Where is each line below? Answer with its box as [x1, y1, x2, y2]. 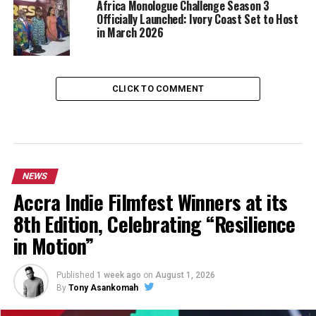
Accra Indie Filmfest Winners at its [13, 187, 288, 217]
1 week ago [96, 270, 141, 281]
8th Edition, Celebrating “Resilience [13, 209, 296, 239]
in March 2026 [96, 24, 164, 42]
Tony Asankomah [68, 283, 138, 293]
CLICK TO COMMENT [111, 83, 205, 95]
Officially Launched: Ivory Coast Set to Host [96, 11, 298, 28]
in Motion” [13, 231, 94, 261]
